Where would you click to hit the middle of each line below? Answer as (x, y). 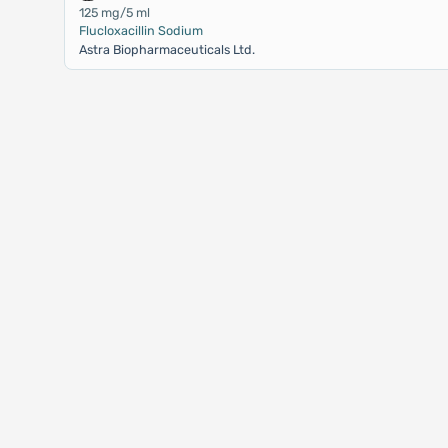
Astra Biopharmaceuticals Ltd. (166, 49)
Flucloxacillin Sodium (140, 30)
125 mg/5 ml (114, 12)
